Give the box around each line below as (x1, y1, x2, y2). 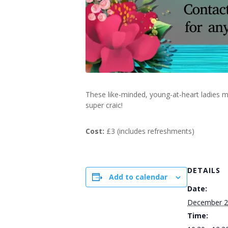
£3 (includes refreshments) (104, 126, 194, 136)
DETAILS (187, 165, 220, 175)
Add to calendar (109, 172, 167, 182)
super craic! (85, 100, 123, 110)
